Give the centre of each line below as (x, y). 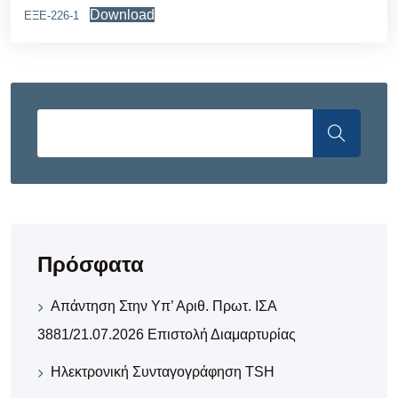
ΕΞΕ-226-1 (52, 16)
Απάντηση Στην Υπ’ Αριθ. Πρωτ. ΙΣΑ (163, 306)
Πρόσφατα (91, 264)
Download (122, 15)
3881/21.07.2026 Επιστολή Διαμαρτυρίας (167, 334)
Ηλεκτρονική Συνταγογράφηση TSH (163, 372)
